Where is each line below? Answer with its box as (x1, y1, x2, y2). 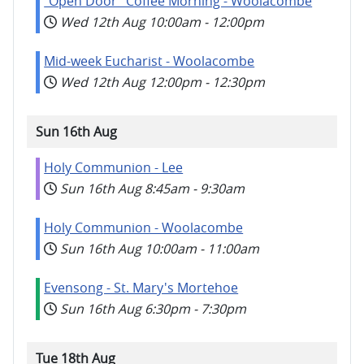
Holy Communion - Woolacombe (44, 218, 244, 236)
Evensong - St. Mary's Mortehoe (44, 279, 239, 297)
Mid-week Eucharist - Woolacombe (44, 52, 255, 71)
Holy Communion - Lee (44, 158, 184, 176)
